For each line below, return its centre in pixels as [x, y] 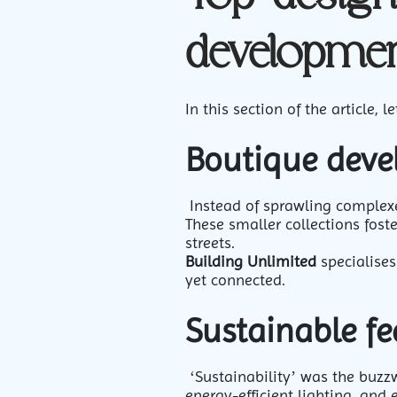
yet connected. [237, 280]
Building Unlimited [251, 261]
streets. [212, 242]
